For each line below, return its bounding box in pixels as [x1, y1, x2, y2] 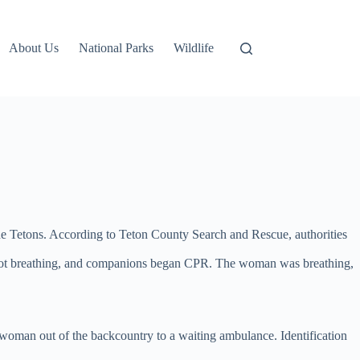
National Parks [79, 41, 154, 55]
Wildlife [174, 41, 215, 55]
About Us [9, 41, 59, 55]
